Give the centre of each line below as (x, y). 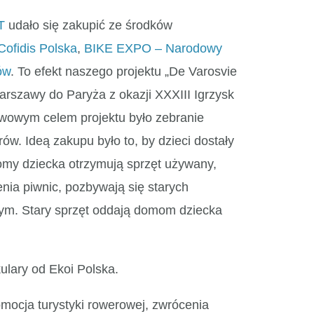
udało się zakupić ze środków (89, 26)
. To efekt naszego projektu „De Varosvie (124, 72)
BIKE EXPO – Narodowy (153, 49)
